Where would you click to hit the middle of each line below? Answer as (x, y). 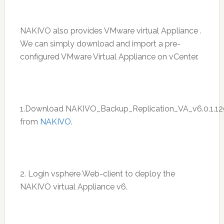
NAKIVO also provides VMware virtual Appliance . (110, 31)
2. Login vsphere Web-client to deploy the (97, 174)
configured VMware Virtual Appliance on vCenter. (109, 57)
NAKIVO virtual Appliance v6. (73, 187)
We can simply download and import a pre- (100, 44)
